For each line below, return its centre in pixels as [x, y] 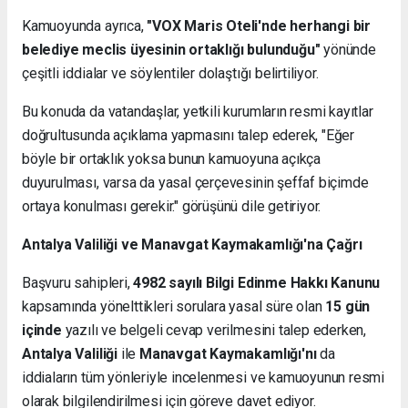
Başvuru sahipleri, [78, 282]
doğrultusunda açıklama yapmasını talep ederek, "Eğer [189, 135]
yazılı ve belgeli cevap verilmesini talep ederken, [214, 330]
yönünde [348, 49]
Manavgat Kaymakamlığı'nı [228, 353]
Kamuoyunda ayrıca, [85, 25]
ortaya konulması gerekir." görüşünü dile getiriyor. [172, 206]
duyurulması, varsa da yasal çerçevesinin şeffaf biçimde [195, 182]
